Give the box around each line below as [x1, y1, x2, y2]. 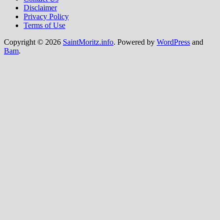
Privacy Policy [24, 12, 69, 21]
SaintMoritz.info [63, 37, 113, 46]
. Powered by [113, 37, 157, 46]
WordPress [157, 37, 190, 46]
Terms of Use [24, 21, 65, 29]
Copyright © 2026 [4, 37, 63, 46]
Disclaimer [24, 3, 57, 12]
